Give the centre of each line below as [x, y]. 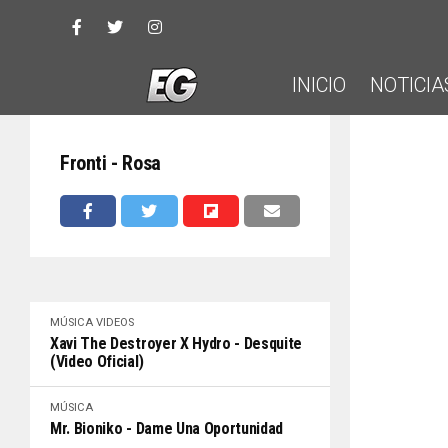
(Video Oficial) [97, 361]
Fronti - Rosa [110, 163]
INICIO [319, 85]
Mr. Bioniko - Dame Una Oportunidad [167, 428]
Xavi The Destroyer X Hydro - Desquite [176, 343]
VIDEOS [115, 322]
